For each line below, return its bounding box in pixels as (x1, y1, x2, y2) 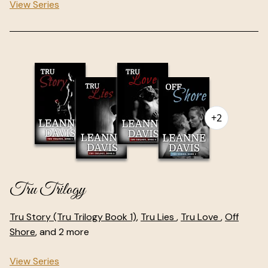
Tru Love (181, 210, 221, 223)
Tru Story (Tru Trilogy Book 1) (10, 210, 136, 223)
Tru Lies (141, 210, 176, 223)
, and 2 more (35, 225, 89, 238)
